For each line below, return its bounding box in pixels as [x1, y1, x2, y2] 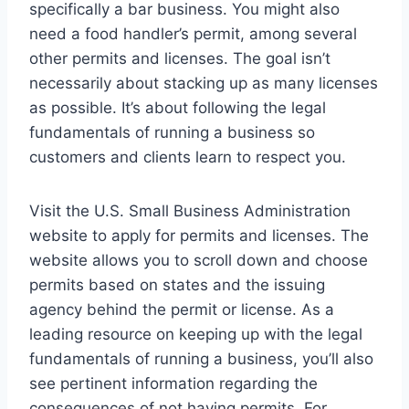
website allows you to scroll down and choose [29, 250, 368, 269]
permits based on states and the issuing [29, 275, 325, 294]
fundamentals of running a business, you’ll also [29, 349, 373, 368]
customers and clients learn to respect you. [29, 147, 346, 166]
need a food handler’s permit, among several [29, 24, 357, 43]
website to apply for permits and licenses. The [29, 225, 369, 245]
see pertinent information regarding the [29, 373, 318, 393]
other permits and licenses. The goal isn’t [29, 48, 330, 68]
